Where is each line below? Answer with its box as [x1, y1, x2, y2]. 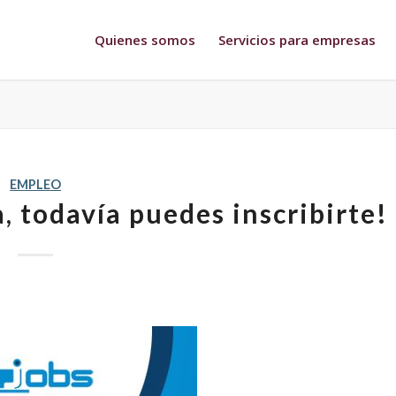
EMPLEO [10, 177, 62, 192]
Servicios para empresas [218, 31, 377, 49]
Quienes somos [95, 31, 196, 49]
